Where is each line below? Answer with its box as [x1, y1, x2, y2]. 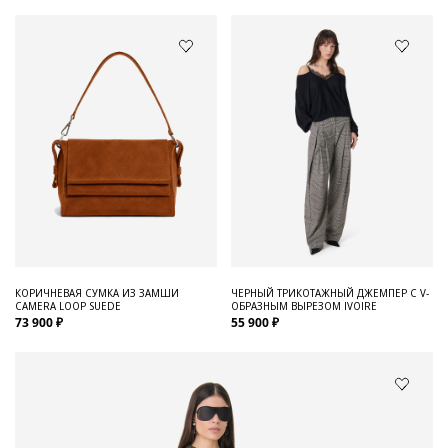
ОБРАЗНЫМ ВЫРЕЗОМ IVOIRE [231, 298, 377, 314]
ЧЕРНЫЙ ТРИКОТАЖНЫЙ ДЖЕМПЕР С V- [231, 285, 429, 301]
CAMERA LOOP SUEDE [15, 298, 121, 314]
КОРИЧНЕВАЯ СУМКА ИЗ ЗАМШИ [15, 285, 179, 301]
